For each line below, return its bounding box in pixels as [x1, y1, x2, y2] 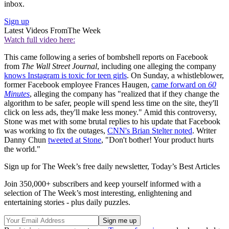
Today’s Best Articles [151, 162, 220, 171]
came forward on [151, 80, 208, 89]
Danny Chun [4, 135, 48, 145]
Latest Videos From [4, 26, 67, 35]
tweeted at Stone [48, 135, 101, 145]
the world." [4, 145, 40, 154]
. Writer [192, 126, 216, 135]
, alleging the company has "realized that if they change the [30, 89, 219, 99]
